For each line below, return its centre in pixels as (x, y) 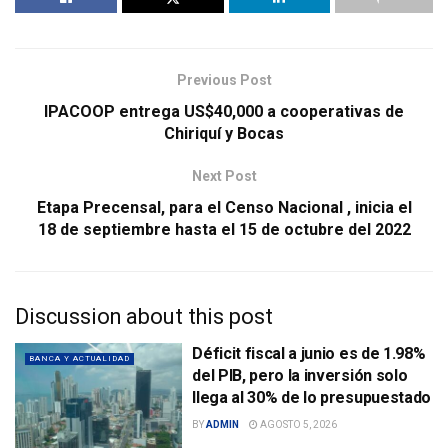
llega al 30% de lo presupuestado (311, 398)
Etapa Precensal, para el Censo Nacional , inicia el (224, 208)
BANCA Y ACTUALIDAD (79, 359)
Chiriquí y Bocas (224, 134)
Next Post (224, 176)
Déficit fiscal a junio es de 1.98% (309, 354)
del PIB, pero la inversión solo (300, 376)
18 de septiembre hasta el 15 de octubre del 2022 (224, 230)
